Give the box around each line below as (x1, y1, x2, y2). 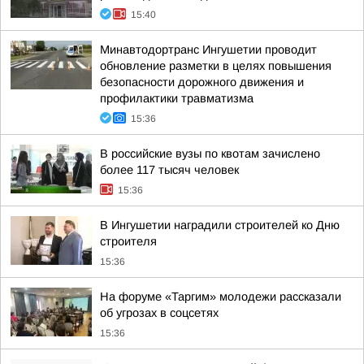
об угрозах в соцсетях (100, 306, 219, 319)
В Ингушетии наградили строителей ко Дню (100, 219, 340, 232)
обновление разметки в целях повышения (100, 59, 331, 72)
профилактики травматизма (100, 92, 253, 105)
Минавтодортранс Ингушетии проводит (100, 43, 317, 56)
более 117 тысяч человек (100, 163, 239, 176)
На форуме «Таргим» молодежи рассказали (100, 290, 341, 303)
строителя (100, 235, 157, 248)
